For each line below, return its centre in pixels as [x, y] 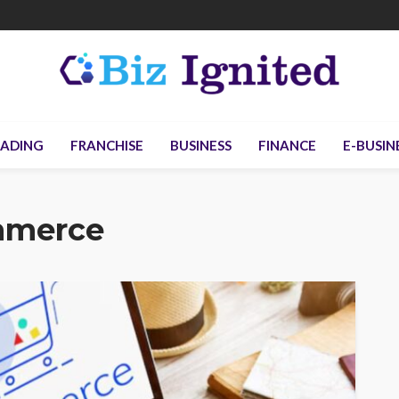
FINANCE [287, 145]
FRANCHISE [106, 145]
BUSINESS [200, 145]
